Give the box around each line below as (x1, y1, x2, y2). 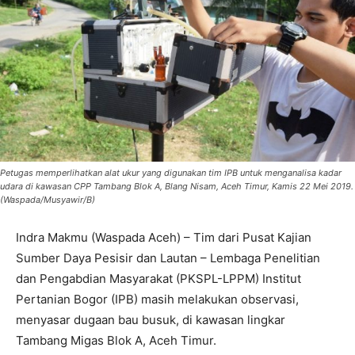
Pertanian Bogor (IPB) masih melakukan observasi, (16, 291, 299, 307)
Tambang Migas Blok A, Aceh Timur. (16, 332, 216, 348)
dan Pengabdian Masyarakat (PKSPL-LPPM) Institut (16, 270, 301, 286)
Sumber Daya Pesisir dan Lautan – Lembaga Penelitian (16, 250, 320, 265)
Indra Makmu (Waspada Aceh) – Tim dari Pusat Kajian (16, 229, 311, 245)
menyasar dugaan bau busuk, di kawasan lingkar (16, 311, 285, 327)
